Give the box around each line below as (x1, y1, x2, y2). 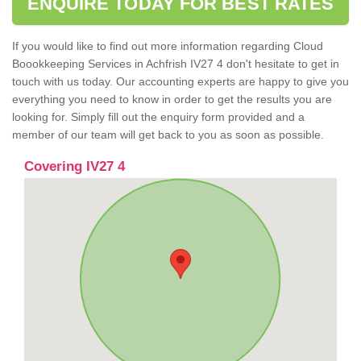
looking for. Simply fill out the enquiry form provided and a (12, 110, 305, 124)
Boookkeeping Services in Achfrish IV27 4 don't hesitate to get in (12, 57, 339, 71)
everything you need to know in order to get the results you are (12, 93, 332, 106)
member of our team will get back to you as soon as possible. (12, 128, 327, 142)
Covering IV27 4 (24, 159, 125, 175)
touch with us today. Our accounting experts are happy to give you (12, 75, 349, 89)
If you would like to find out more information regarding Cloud (12, 39, 323, 53)
